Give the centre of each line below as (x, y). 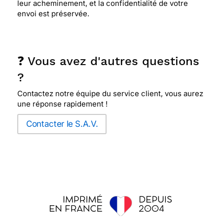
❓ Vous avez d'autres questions (108, 61)
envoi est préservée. (53, 14)
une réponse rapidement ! (62, 104)
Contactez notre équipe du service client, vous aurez (110, 93)
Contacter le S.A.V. (62, 124)
